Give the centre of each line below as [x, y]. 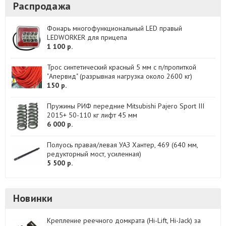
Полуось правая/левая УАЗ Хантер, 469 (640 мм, [122, 145]
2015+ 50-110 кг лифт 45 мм [92, 115]
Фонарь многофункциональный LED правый [115, 29]
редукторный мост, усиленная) [94, 154]
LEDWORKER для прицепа [87, 38]
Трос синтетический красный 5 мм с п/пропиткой [122, 67]
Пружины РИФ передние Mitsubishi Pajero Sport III [126, 106]
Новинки [33, 199]
